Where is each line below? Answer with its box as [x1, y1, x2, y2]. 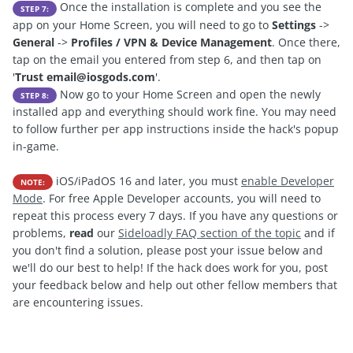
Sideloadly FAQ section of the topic [118, 225, 301, 240]
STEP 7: [20, 2, 49, 14]
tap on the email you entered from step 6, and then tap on [13, 51, 321, 67]
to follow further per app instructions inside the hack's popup [13, 121, 339, 136]
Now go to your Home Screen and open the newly [57, 86, 321, 102]
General [13, 34, 54, 50]
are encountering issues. [13, 295, 143, 310]
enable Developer [241, 173, 334, 188]
